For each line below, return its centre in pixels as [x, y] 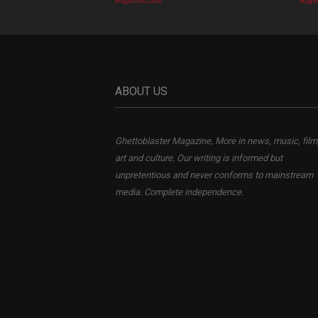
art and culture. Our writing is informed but [199, 158]
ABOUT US [141, 91]
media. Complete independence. [179, 192]
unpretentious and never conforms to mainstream [214, 175]
